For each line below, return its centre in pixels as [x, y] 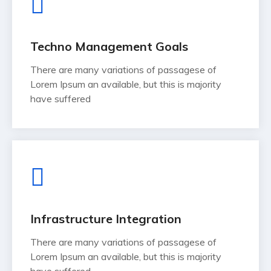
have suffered [60, 99]
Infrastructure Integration [106, 219]
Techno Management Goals [109, 47]
